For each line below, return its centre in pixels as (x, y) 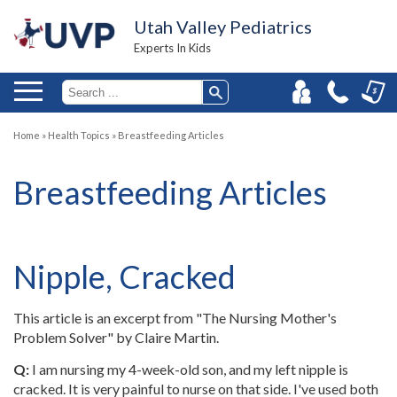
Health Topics (79, 135)
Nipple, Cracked (125, 276)
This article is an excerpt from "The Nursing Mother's (175, 318)
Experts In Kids (172, 48)
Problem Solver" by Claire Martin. (116, 337)
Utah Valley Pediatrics (223, 27)
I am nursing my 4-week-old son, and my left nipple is (189, 369)
